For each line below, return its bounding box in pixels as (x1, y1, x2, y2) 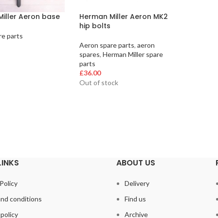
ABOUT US (116, 157, 155, 168)
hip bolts (79, 21, 110, 31)
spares (79, 50, 100, 59)
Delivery (125, 179, 149, 187)
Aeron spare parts (79, 41, 134, 50)
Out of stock (79, 78, 118, 87)
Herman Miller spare (102, 50, 163, 59)
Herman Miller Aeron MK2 (79, 12, 168, 22)
